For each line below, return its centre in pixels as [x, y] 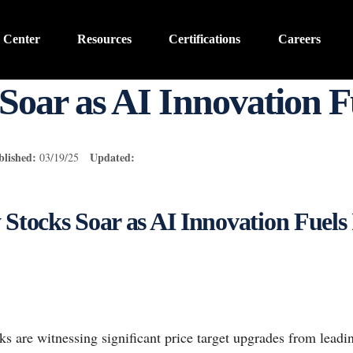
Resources [105, 39]
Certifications [205, 39]
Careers [299, 39]
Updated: [112, 157]
